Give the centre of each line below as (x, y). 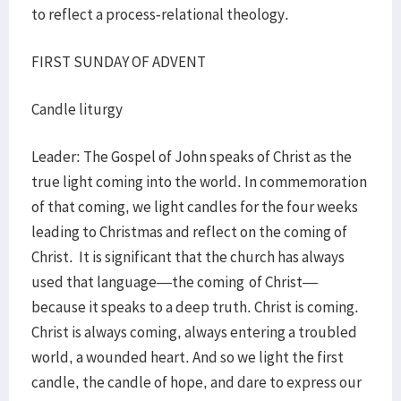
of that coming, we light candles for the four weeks (195, 207)
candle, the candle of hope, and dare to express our (196, 382)
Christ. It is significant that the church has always (188, 257)
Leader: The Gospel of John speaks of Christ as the (192, 157)
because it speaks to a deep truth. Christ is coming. (195, 307)
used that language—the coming (138, 282)
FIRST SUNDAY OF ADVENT (119, 62)
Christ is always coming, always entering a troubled (194, 332)
